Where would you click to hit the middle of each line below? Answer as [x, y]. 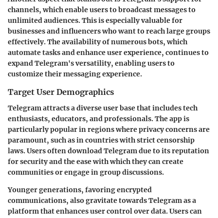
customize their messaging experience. [75, 74]
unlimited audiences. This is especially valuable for [95, 21]
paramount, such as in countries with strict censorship [101, 140]
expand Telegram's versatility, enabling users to [91, 64]
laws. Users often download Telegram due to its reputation [109, 151]
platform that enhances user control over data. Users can [105, 211]
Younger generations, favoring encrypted [80, 190]
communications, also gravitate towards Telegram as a [102, 200]
